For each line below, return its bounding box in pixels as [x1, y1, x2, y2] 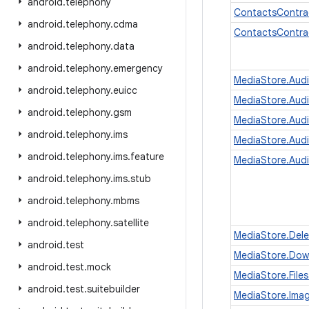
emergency [113, 62, 163, 74]
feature [130, 150, 164, 163]
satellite [113, 217, 149, 229]
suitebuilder [87, 283, 140, 295]
